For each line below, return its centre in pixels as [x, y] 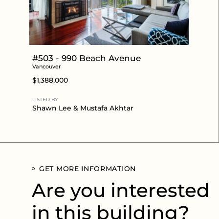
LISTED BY [45, 99]
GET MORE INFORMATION [88, 168]
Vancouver [47, 66]
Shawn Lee [52, 108]
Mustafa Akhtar [107, 108]
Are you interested [121, 190]
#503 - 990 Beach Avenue [87, 58]
